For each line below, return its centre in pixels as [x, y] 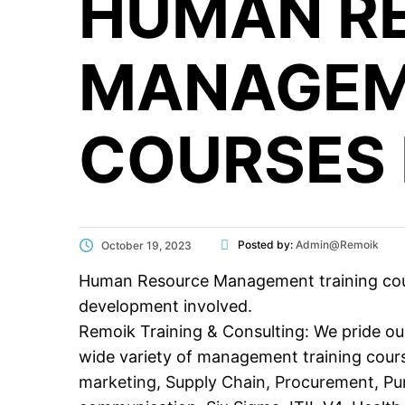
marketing [118, 382]
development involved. [165, 306]
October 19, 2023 [146, 245]
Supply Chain [216, 382]
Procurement [322, 382]
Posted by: [267, 245]
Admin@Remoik [337, 245]
